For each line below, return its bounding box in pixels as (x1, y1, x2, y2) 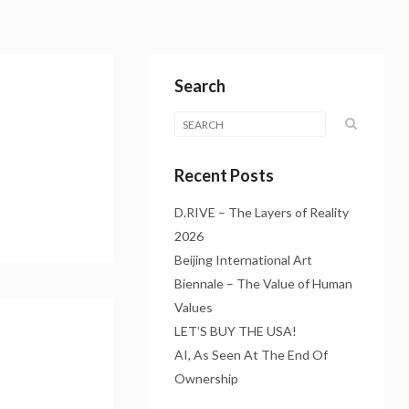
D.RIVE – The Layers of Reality (173, 204, 349, 220)
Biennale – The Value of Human (173, 276, 352, 291)
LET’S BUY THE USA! (173, 323, 297, 339)
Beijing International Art (173, 252, 312, 267)
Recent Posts (173, 165, 274, 185)
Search (173, 76, 225, 96)
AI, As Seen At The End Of (173, 347, 328, 362)
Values (173, 299, 215, 315)
